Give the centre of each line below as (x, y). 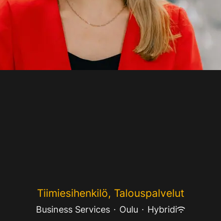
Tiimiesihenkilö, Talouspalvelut (110, 193)
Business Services (73, 210)
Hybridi (162, 210)
